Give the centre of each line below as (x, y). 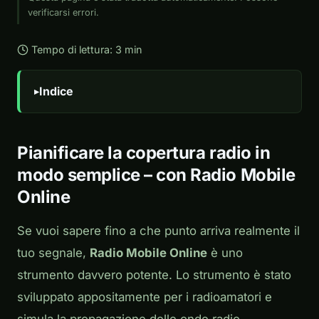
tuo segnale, (53, 253)
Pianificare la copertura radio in (144, 153)
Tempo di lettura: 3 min (87, 50)
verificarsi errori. (63, 13)
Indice (56, 91)
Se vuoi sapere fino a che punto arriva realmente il (158, 231)
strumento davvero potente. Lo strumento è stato (154, 275)
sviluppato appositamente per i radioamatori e (145, 297)
